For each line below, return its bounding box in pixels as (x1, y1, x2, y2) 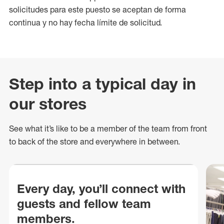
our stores (9, 94, 86, 113)
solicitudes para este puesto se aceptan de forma (9, 4, 186, 14)
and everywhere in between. (78, 136, 180, 146)
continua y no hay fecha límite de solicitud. (9, 17, 162, 27)
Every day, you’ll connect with (17, 181, 185, 196)
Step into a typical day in (9, 74, 196, 93)
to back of (9, 136, 46, 146)
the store (46, 136, 78, 146)
